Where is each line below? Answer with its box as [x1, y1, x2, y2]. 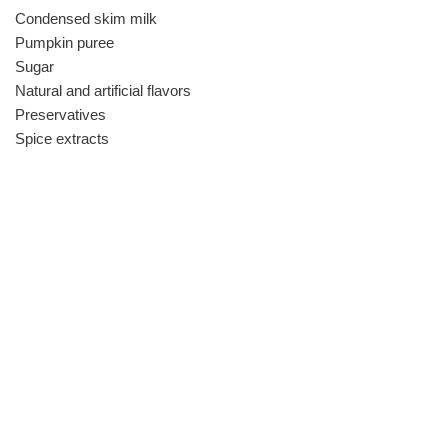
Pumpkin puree [15, 34, 114, 52]
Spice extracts [15, 130, 109, 148]
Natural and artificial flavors [15, 82, 191, 100]
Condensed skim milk [15, 10, 157, 28]
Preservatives [15, 106, 106, 124]
